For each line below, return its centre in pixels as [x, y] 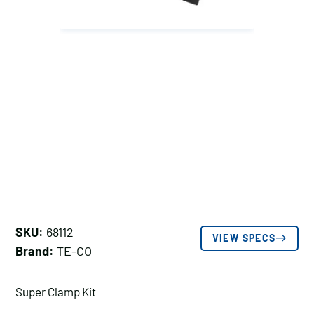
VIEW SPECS [244, 238]
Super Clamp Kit [56, 292]
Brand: [35, 251]
